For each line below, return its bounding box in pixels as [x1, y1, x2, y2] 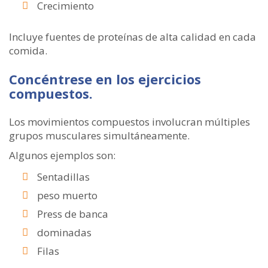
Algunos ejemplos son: [9, 148, 115, 163]
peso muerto [37, 188, 98, 203]
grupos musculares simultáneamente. [9, 129, 190, 143]
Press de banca [37, 207, 108, 221]
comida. [9, 44, 47, 58]
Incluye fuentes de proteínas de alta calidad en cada [9, 30, 256, 44]
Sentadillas [37, 170, 90, 184]
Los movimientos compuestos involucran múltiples [9, 115, 250, 129]
